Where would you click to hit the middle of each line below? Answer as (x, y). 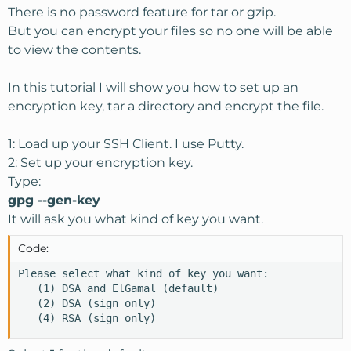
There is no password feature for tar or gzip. (142, 12)
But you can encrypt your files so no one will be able (170, 31)
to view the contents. (74, 50)
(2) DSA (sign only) (87, 303)
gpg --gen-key (54, 200)
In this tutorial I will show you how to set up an (153, 87)
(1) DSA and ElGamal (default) (118, 288)
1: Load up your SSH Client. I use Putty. (126, 144)
